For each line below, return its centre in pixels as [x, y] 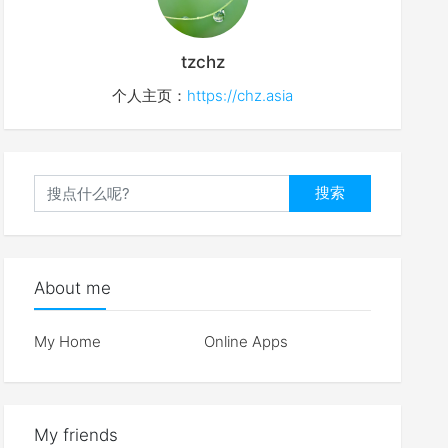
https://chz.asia [240, 95]
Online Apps [246, 341]
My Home [68, 341]
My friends [76, 434]
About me [73, 287]
